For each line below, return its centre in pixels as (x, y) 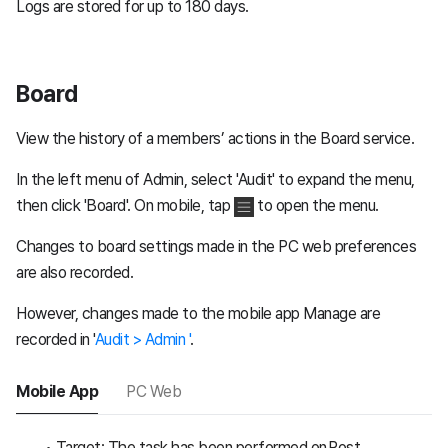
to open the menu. (316, 206)
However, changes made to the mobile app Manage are (198, 314)
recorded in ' (55, 340)
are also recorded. (74, 273)
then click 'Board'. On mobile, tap (125, 206)
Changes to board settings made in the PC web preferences (216, 247)
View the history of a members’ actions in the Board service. (215, 139)
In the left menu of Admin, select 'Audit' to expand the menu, (215, 180)
